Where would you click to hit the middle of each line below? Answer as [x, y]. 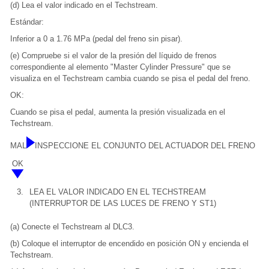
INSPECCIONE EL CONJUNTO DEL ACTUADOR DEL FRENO [145, 146]
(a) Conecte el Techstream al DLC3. [72, 227]
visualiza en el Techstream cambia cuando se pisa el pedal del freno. [130, 79]
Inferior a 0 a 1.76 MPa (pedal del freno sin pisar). [96, 39]
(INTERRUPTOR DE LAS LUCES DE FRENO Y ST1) [123, 204]
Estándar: [27, 22]
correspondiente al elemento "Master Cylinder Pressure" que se [120, 67]
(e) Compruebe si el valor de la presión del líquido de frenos [113, 56]
